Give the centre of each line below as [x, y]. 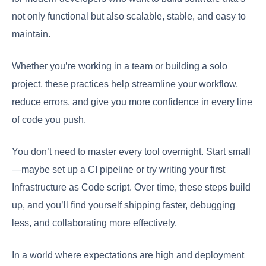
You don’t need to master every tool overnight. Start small [131, 151]
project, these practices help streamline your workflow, [125, 84]
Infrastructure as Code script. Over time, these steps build [131, 187]
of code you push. [49, 119]
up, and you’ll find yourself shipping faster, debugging [123, 205]
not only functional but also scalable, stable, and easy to [129, 16]
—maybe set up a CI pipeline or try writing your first [118, 169]
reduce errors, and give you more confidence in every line [132, 102]
